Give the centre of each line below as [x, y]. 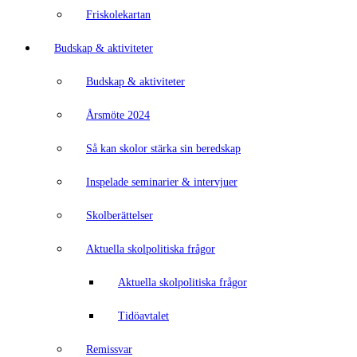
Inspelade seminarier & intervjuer [162, 182]
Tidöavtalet [143, 316]
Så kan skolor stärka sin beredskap [163, 149]
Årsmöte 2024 [118, 115]
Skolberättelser [120, 216]
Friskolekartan [118, 15]
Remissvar [109, 349]
